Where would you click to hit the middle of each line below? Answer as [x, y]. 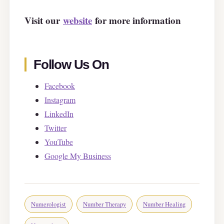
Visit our [44, 20]
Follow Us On [71, 64]
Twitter [55, 128]
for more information [136, 20]
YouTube [59, 142]
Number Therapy [104, 204]
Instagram [60, 100]
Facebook [60, 86]
